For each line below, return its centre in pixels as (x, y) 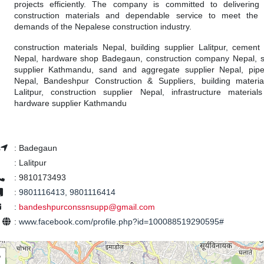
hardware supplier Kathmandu (70, 103)
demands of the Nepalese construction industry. (103, 27)
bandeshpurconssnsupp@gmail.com (87, 207)
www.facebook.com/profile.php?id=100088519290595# (121, 222)
